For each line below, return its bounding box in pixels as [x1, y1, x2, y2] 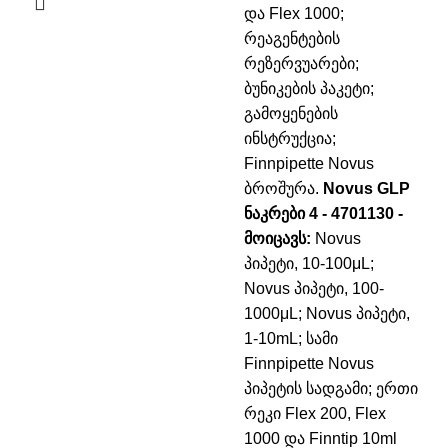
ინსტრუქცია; [244, 130, 336, 147]
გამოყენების [244, 105, 338, 122]
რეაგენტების [244, 30, 340, 47]
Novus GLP [323, 180, 410, 197]
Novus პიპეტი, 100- [244, 280, 384, 297]
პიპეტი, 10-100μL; [244, 255, 374, 272]
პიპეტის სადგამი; [244, 380, 372, 397]
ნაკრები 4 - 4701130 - [244, 205, 403, 222]
